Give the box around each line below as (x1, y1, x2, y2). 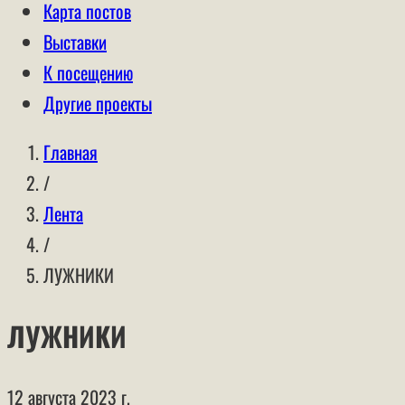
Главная (43, 138, 98, 165)
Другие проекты (43, 89, 152, 117)
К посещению (43, 59, 133, 86)
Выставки (43, 28, 107, 55)
